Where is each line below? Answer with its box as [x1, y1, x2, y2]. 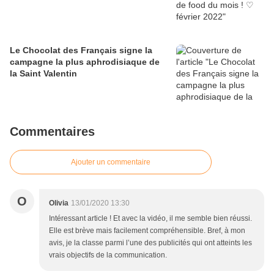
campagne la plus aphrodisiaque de [10, 57, 160, 67]
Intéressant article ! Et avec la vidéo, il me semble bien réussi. [49, 214, 252, 223]
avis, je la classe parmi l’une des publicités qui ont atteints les [49, 239, 252, 248]
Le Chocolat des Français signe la [10, 45, 152, 56]
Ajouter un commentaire [71, 158, 150, 167]
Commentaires [10, 125, 95, 139]
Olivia [49, 199, 68, 208]
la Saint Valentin [10, 68, 77, 79]
